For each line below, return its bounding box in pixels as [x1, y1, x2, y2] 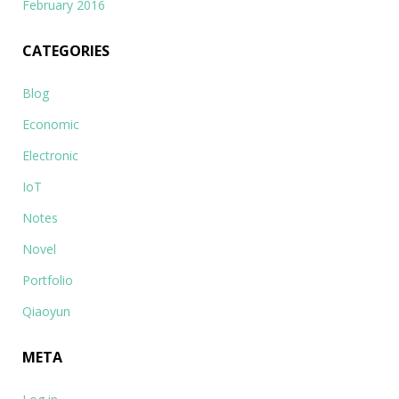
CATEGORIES [22, 41, 110, 61]
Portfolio [22, 272, 73, 289]
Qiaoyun [22, 303, 70, 320]
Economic [22, 116, 79, 133]
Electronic [22, 147, 78, 164]
